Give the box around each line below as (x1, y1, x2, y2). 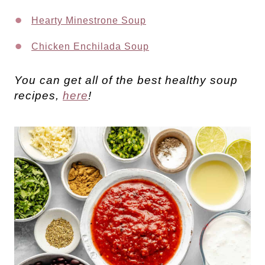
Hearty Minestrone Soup (31, 15, 146, 25)
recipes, (14, 89, 63, 102)
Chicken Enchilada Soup (31, 41, 149, 51)
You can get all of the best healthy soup (14, 73, 238, 86)
